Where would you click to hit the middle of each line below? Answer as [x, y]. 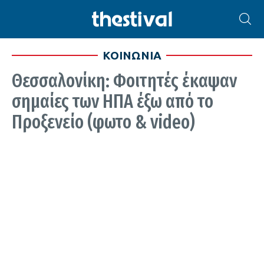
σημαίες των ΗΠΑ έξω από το [113, 101]
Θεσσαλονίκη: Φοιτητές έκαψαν [124, 81]
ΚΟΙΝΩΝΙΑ [132, 55]
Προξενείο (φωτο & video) [103, 122]
